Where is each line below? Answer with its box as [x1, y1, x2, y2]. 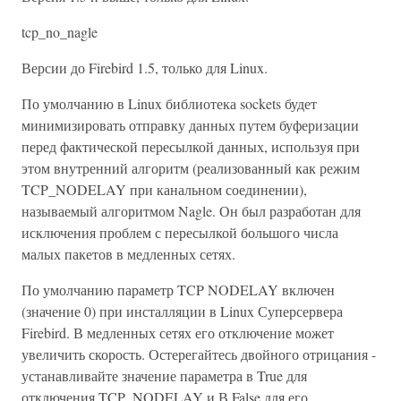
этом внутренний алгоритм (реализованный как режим [21, 158, 360, 177]
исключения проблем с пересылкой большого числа [21, 223, 338, 242]
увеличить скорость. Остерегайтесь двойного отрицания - [21, 345, 376, 363]
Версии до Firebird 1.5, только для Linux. [21, 58, 268, 77]
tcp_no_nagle [21, 22, 98, 41]
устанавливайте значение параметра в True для [21, 366, 307, 385]
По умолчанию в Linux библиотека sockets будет [21, 94, 317, 113]
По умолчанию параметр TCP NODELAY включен [21, 280, 335, 299]
